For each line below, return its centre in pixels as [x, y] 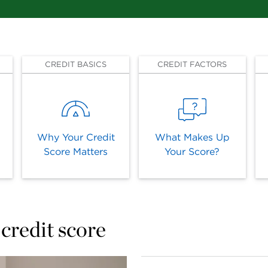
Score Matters [76, 152]
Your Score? [192, 152]
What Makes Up [192, 137]
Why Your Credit [76, 137]
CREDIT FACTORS [192, 64]
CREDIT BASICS [76, 64]
